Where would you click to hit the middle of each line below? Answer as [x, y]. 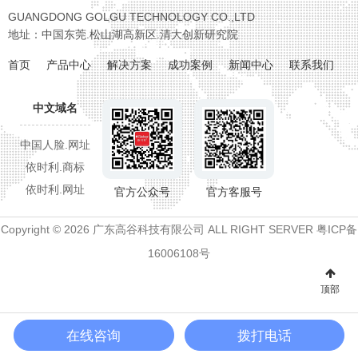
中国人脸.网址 [55, 145]
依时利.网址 [55, 189]
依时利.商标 [55, 167]
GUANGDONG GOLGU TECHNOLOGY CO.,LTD [131, 17]
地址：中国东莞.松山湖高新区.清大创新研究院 [123, 34]
